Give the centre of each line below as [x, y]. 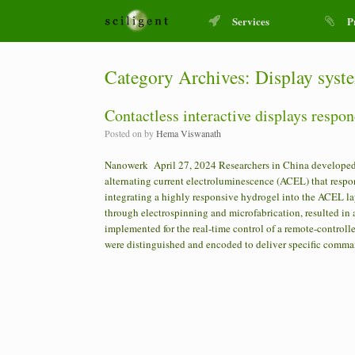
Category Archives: [180, 77]
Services [251, 21]
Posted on [127, 133]
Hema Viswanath [189, 133]
